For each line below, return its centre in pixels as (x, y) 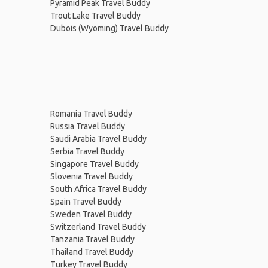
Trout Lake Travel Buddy (95, 16)
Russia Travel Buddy (87, 126)
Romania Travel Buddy (91, 114)
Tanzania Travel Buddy (92, 239)
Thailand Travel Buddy (92, 252)
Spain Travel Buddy (86, 202)
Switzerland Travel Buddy (98, 227)
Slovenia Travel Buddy (91, 176)
